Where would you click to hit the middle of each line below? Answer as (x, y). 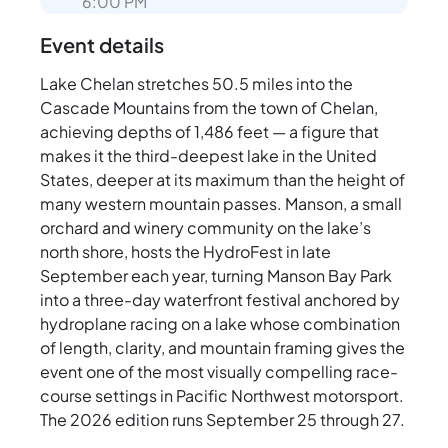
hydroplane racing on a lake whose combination (220, 324)
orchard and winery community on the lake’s (205, 228)
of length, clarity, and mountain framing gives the (222, 348)
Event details (102, 45)
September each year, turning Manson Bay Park (216, 276)
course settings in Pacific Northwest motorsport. (222, 396)
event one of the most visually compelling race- (219, 372)
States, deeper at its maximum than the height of (222, 180)
